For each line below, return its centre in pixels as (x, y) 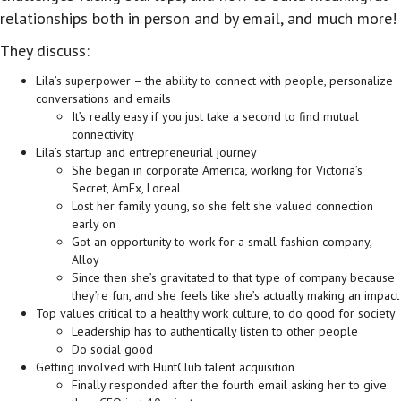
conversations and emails (103, 99)
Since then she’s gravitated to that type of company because (233, 278)
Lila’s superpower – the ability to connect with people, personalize (214, 81)
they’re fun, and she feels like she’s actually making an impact (235, 296)
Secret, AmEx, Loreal (126, 188)
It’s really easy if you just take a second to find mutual (215, 117)
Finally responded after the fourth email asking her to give (229, 385)
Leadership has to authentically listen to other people (215, 332)
